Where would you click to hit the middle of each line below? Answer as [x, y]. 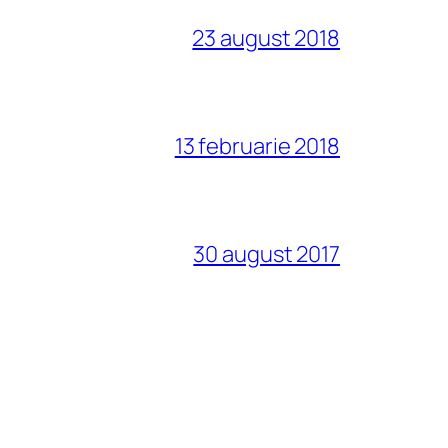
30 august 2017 [266, 253]
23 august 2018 [266, 37]
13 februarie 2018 [257, 145]
